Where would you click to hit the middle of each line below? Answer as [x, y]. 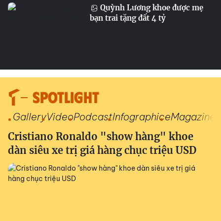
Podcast [93, 117]
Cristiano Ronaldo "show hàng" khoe [101, 136]
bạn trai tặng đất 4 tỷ [128, 18]
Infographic [139, 117]
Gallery [30, 117]
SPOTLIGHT [66, 96]
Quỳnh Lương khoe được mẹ [151, 8]
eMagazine [190, 117]
